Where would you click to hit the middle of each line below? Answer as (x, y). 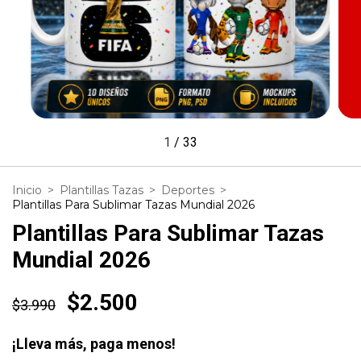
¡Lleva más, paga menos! (94, 343)
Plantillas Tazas (102, 190)
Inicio (27, 190)
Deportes (188, 190)
